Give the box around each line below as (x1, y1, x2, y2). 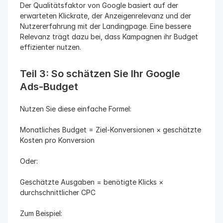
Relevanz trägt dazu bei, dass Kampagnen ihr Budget (20, 32, 198, 41)
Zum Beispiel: (20, 209, 62, 218)
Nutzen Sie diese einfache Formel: (20, 105, 131, 113)
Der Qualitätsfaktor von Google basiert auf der (20, 1, 178, 9)
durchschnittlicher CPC (20, 188, 96, 197)
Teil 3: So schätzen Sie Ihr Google (20, 68, 180, 80)
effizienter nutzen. (20, 43, 81, 51)
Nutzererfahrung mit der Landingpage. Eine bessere (20, 22, 191, 30)
